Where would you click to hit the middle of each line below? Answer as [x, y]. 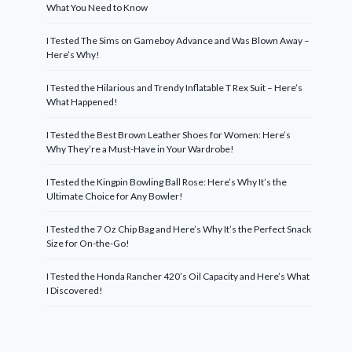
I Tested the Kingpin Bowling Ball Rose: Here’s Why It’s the [167, 182]
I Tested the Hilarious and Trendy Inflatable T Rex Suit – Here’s [175, 88]
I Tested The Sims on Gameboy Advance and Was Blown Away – [178, 40]
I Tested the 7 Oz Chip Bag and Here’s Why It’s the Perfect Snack [179, 229]
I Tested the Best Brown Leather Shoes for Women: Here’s [169, 135]
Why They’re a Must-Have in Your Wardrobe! [141, 149]
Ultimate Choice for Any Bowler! [115, 196]
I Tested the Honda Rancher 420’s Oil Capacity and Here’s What [178, 276]
